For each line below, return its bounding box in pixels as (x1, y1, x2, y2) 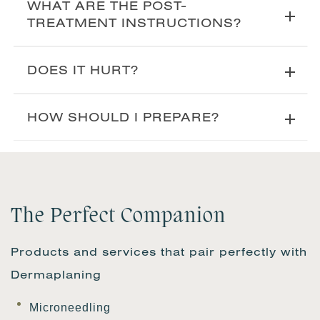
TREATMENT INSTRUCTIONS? (26, 14, 241, 31)
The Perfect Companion (11, 204, 226, 229)
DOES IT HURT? (26, 61, 139, 78)
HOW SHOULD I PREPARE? (26, 108, 219, 125)
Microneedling (29, 301, 111, 314)
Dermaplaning (11, 266, 101, 281)
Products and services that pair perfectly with (11, 244, 307, 259)
